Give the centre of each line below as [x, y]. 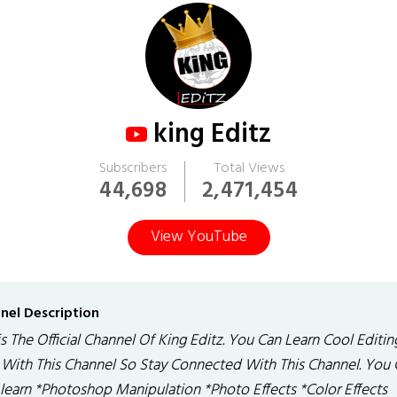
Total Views [250, 168]
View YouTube [198, 237]
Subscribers [133, 168]
